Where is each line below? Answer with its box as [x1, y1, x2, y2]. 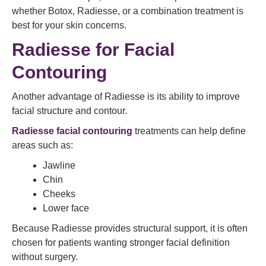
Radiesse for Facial [12, 40, 175, 59]
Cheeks [43, 189, 75, 199]
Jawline [43, 160, 75, 170]
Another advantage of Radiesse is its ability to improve [12, 91, 240, 102]
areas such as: [12, 140, 73, 150]
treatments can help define [132, 126, 246, 136]
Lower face [43, 203, 89, 213]
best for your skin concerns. [12, 20, 126, 30]
